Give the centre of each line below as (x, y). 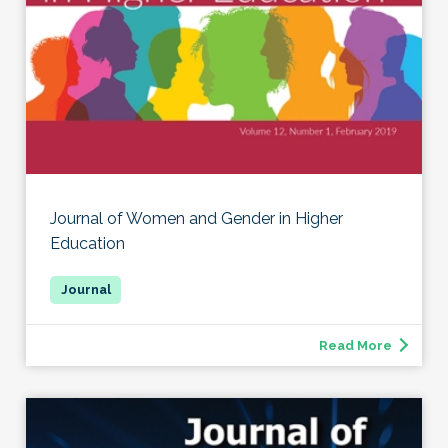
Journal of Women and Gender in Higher (196, 218)
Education (87, 243)
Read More (355, 345)
